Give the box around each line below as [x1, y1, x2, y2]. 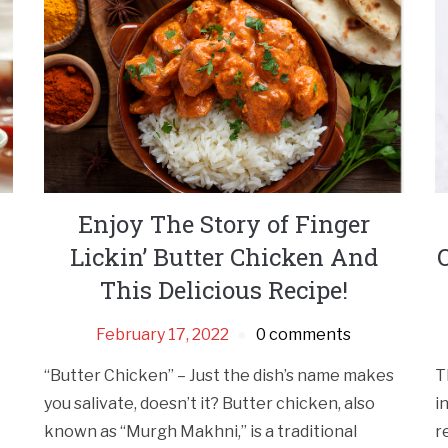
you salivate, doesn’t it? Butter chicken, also [44, 393, 376, 413]
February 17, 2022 [96, 324, 230, 344]
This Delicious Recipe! [99, 273, 348, 306]
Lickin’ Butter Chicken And [69, 240, 378, 273]
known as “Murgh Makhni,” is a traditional [44, 421, 358, 441]
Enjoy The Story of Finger [77, 207, 370, 240]
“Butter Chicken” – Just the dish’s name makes [44, 365, 395, 385]
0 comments [256, 324, 352, 344]
